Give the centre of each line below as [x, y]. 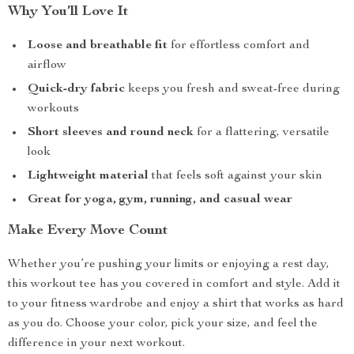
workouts [53, 109]
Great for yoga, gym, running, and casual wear [160, 200]
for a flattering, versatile [262, 133]
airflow [47, 66]
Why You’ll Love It [68, 12]
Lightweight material [88, 176]
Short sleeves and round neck [111, 133]
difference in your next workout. [96, 344]
